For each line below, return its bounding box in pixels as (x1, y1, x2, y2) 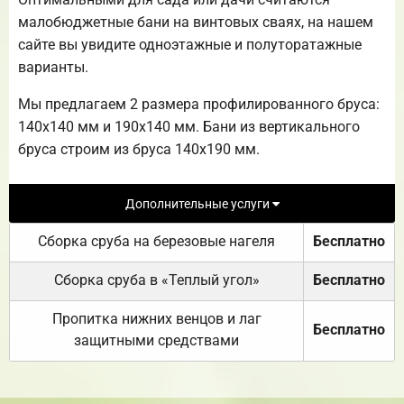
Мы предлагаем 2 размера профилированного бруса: (18, 95, 380, 113)
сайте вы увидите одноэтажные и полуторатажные (18, 35, 362, 53)
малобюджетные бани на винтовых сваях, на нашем (18, 13, 373, 31)
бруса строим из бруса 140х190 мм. (18, 140, 260, 158)
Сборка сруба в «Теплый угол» (53, 271, 260, 289)
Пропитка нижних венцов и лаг (51, 310, 262, 328)
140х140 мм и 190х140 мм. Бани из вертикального (18, 117, 360, 135)
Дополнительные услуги (124, 196, 272, 212)
